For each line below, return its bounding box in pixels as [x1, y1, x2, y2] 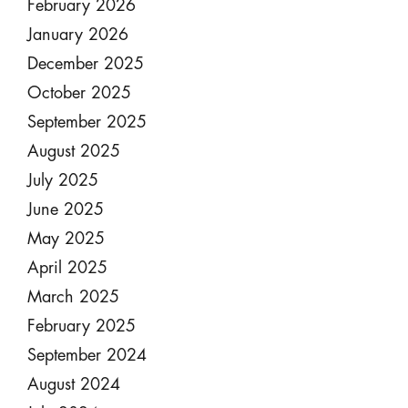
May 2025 [26, 230, 105, 247]
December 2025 [26, 56, 144, 72]
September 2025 [26, 114, 147, 130]
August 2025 [26, 143, 120, 159]
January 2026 [26, 26, 128, 43]
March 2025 [26, 289, 119, 305]
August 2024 [26, 376, 120, 393]
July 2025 [26, 172, 98, 189]
